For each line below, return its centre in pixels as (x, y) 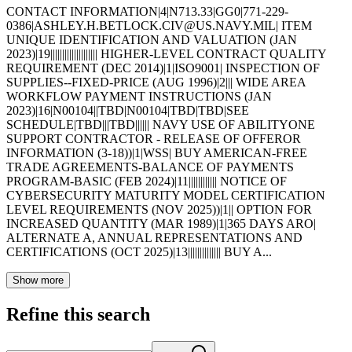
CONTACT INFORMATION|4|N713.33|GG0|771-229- (147, 11)
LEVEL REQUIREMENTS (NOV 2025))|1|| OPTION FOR (159, 209)
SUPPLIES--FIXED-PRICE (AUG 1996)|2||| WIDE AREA (156, 82)
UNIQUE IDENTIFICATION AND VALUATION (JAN (152, 39)
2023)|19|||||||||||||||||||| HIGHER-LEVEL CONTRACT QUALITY (166, 53)
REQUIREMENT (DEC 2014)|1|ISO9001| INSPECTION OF (163, 68)
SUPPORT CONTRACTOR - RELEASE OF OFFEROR (154, 138)
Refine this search (78, 314)
